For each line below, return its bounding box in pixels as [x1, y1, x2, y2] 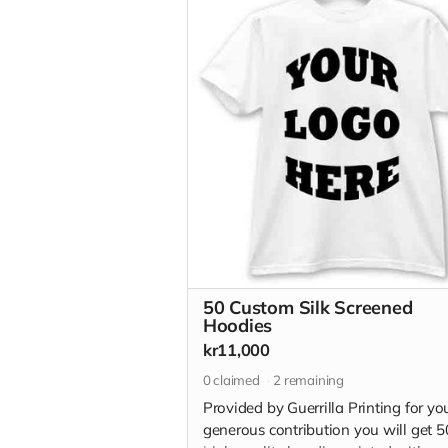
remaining [281, 371, 344, 388]
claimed [210, 371, 260, 388]
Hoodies [202, 313, 273, 337]
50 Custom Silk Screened [202, 295, 413, 319]
